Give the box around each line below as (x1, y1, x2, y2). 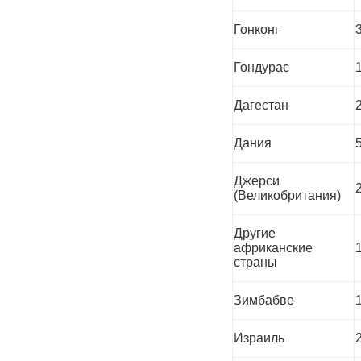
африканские (234, 240, 313, 255)
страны (234, 255, 277, 269)
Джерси (234, 173, 280, 188)
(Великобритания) (234, 188, 341, 202)
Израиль (234, 330, 284, 345)
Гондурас (234, 60, 289, 74)
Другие (234, 226, 276, 240)
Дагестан (234, 98, 288, 112)
